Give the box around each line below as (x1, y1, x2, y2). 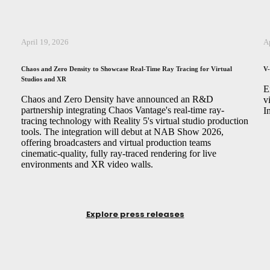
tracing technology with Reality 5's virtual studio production (20, 115, 248, 126)
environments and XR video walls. (20, 159, 153, 169)
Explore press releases (86, 208, 184, 220)
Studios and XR (20, 75, 66, 83)
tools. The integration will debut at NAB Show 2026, (20, 126, 224, 137)
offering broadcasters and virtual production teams (20, 137, 211, 148)
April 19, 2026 (20, 37, 69, 47)
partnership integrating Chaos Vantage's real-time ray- (20, 104, 224, 115)
